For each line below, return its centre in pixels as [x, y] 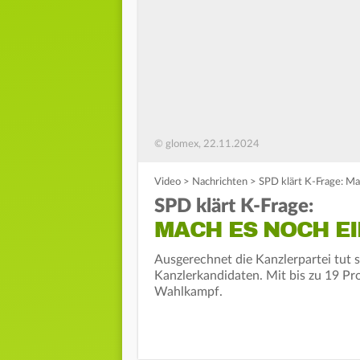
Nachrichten [220, 182]
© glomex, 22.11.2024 [207, 145]
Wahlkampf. [188, 292]
